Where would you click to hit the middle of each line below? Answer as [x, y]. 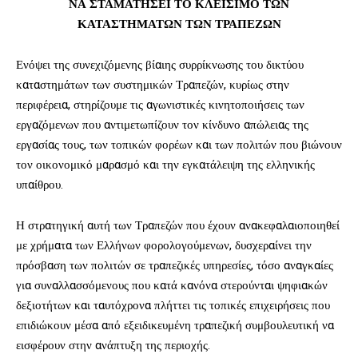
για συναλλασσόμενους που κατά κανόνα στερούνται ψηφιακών [172, 285]
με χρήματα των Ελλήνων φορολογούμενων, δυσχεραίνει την [164, 245]
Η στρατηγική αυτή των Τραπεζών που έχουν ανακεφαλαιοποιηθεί [178, 225]
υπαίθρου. [41, 184]
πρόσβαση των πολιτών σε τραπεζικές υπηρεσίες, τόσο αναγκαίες [175, 265]
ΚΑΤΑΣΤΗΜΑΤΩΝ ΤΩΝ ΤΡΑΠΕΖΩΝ [179, 24]
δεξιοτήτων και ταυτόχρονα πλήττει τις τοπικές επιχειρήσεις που [173, 305]
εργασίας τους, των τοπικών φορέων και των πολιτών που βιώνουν [179, 144]
